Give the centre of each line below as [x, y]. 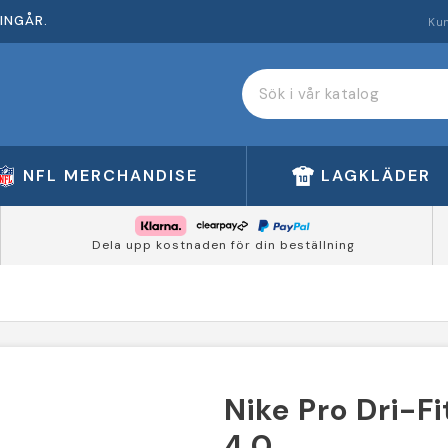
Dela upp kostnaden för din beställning [223, 245]
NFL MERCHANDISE [111, 175]
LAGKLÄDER [375, 175]
